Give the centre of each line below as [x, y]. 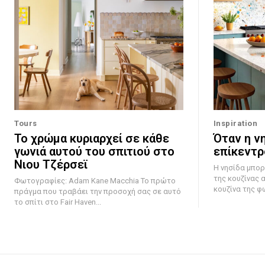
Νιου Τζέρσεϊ [51, 165]
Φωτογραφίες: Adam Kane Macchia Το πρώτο [77, 181]
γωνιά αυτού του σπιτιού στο [94, 152]
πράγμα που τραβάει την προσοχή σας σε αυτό [98, 192]
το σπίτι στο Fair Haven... [58, 202]
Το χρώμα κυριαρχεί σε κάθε [92, 139]
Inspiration [235, 124]
